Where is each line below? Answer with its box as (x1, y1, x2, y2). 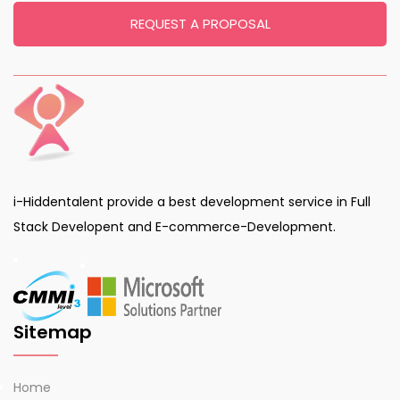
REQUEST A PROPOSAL (129, 13, 271, 33)
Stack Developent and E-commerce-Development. (13, 217, 336, 236)
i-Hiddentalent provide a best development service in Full (13, 192, 371, 211)
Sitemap (13, 319, 92, 345)
